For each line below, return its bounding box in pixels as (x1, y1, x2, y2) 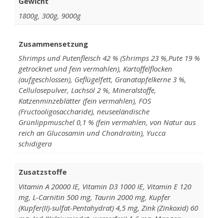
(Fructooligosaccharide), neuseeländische (18, 107, 149, 116)
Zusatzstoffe (18, 167, 67, 177)
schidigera (18, 139, 52, 148)
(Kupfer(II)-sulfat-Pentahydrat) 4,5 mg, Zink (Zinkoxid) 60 (18, 202, 198, 213)
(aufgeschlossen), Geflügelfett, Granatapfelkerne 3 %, (18, 74, 186, 84)
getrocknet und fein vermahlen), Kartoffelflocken (18, 64, 172, 73)
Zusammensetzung (18, 38, 88, 49)
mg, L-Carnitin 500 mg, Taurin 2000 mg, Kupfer (18, 192, 170, 202)
